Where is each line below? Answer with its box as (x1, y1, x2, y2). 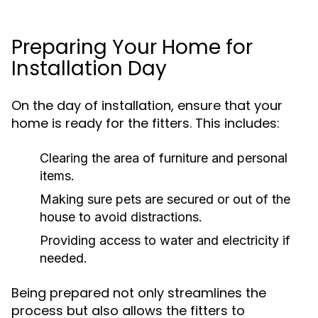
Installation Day (11, 55, 167, 82)
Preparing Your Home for (11, 33, 253, 61)
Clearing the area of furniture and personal (40, 150, 287, 165)
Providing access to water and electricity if (40, 233, 290, 248)
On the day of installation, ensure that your (11, 97, 283, 114)
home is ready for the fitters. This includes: (11, 114, 280, 132)
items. (40, 168, 75, 183)
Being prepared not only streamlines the (11, 284, 266, 302)
